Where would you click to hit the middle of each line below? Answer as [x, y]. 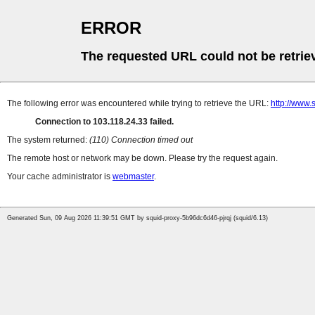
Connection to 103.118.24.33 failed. [104, 122]
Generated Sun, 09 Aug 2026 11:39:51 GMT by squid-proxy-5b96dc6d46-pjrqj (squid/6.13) [137, 218]
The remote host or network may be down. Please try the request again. [142, 159]
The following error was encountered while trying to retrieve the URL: [139, 104]
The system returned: [48, 140]
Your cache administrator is [60, 177]
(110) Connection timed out [141, 140]
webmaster [133, 177]
